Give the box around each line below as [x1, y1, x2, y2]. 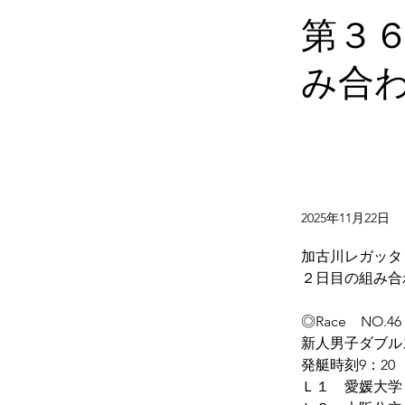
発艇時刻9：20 [301, 356, 395, 373]
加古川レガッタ [301, 248, 402, 265]
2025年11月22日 [301, 210, 390, 226]
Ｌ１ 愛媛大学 [301, 378, 402, 395]
